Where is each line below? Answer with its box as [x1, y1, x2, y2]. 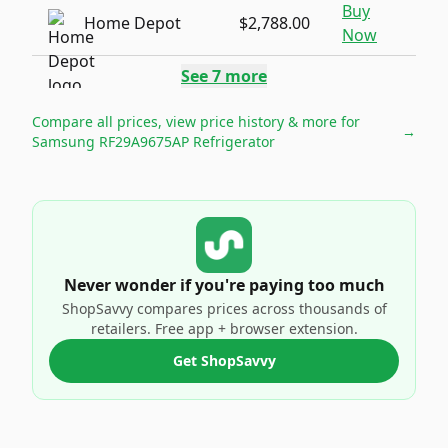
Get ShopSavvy [172, 351, 276, 370]
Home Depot [84, 12, 181, 34]
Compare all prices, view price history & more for [32, 112, 360, 131]
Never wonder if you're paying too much [63, 274, 385, 296]
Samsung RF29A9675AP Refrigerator [32, 132, 275, 151]
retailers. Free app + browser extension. [90, 319, 358, 338]
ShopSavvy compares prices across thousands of [61, 299, 387, 318]
